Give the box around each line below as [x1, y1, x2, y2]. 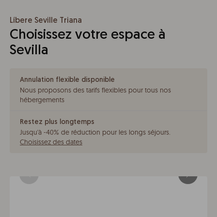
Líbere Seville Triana [10, 17, 82, 25]
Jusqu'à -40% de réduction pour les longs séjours [20, 128, 169, 137]
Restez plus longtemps [20, 119, 94, 126]
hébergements [20, 95, 64, 104]
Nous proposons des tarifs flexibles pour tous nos [20, 86, 171, 94]
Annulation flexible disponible [20, 77, 115, 84]
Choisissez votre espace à [10, 29, 166, 42]
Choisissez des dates [20, 138, 82, 146]
